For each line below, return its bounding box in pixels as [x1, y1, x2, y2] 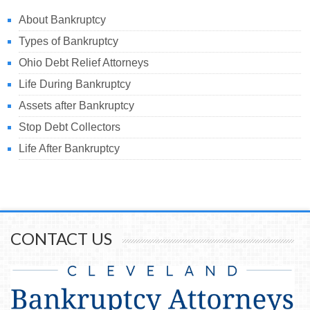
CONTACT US [10, 228, 112, 249]
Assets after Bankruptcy [19, 99, 135, 111]
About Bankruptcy [19, 13, 107, 26]
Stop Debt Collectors [19, 120, 121, 133]
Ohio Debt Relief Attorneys [19, 56, 149, 69]
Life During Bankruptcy [19, 77, 131, 90]
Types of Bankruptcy [19, 35, 119, 47]
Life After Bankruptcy [19, 142, 120, 154]
